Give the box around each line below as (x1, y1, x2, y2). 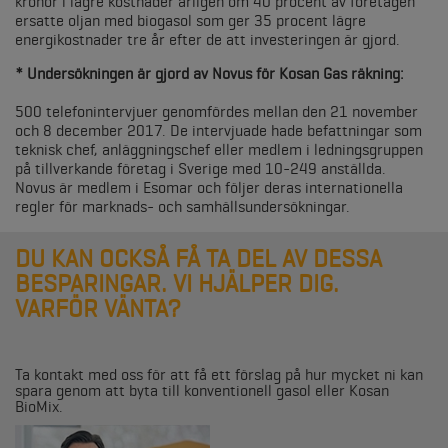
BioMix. (15, 397, 63, 416)
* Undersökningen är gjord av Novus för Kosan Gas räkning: (15, 64, 404, 83)
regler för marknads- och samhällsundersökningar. (15, 197, 350, 216)
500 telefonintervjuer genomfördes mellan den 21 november (15, 102, 418, 121)
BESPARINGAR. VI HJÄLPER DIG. (15, 269, 339, 298)
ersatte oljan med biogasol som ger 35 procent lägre (15, 11, 366, 30)
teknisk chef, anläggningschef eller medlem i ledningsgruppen (15, 140, 423, 159)
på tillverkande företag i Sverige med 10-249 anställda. (15, 159, 386, 178)
